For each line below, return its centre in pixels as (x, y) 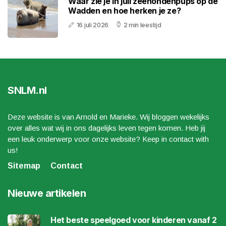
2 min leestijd (142, 25)
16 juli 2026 (93, 25)
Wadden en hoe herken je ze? (125, 11)
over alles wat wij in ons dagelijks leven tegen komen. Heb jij (106, 128)
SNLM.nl (27, 91)
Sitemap (24, 166)
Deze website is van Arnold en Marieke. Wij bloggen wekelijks (108, 117)
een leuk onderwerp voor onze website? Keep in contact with (108, 139)
